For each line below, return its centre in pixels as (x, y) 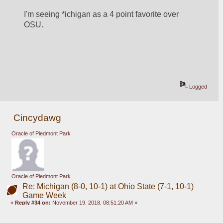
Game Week (44, 196)
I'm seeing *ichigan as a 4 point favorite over (102, 14)
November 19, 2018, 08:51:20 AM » (94, 203)
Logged (198, 87)
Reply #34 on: (33, 203)
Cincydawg (38, 118)
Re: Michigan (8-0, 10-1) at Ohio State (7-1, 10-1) (108, 187)
